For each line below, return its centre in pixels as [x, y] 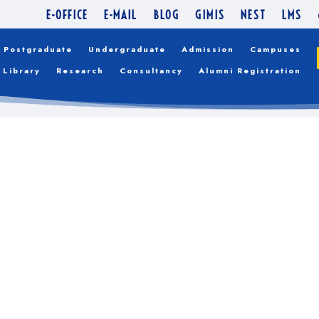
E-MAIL [120, 15]
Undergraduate [127, 49]
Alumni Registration [250, 70]
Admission [208, 49]
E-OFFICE [67, 15]
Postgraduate [38, 49]
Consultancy [152, 70]
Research [80, 70]
